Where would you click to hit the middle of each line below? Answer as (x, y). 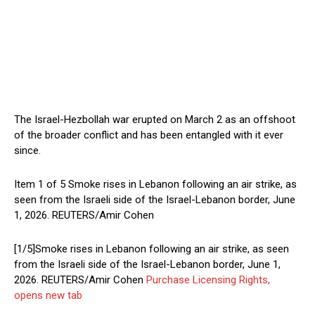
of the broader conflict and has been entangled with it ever (149, 135)
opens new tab (48, 296)
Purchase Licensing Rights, (208, 280)
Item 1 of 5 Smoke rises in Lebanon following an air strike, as (155, 185)
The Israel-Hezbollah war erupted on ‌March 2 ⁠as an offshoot (155, 120)
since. (27, 151)
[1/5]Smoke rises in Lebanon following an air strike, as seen (152, 249)
